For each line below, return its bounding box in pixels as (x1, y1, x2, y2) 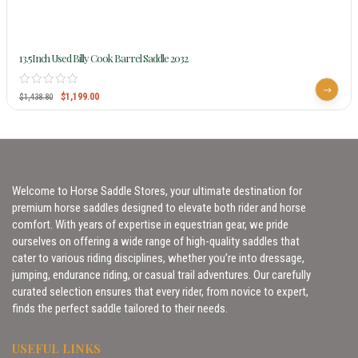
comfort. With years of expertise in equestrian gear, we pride (12, 217, 288, 233)
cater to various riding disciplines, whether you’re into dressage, (12, 251, 304, 266)
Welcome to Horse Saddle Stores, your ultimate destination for (12, 184, 302, 199)
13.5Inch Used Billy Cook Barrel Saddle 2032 (19, 51, 188, 66)
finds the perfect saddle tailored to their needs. (12, 301, 228, 316)
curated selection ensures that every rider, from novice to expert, (12, 284, 308, 300)
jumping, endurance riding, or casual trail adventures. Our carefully (12, 268, 311, 283)
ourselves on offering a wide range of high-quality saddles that (12, 234, 300, 249)
